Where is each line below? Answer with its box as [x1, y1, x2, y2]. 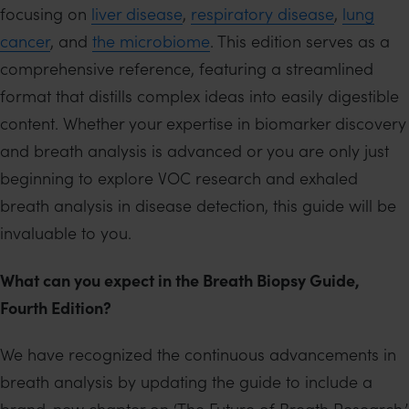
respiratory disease [191, 2, 334, 26]
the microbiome [92, 29, 210, 53]
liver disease [91, 2, 183, 26]
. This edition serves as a [210, 29, 390, 53]
